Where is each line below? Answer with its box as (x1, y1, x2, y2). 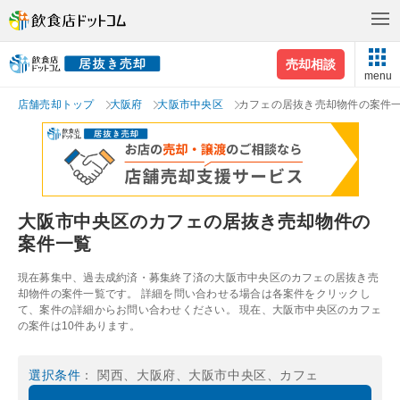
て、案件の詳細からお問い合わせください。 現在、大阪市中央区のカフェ (18, 303, 382, 316)
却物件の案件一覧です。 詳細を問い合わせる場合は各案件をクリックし (18, 287, 371, 300)
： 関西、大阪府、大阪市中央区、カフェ (80, 367, 319, 382)
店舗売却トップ (18, 98, 95, 111)
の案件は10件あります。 (18, 319, 140, 332)
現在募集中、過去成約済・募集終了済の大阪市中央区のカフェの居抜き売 (18, 271, 379, 284)
